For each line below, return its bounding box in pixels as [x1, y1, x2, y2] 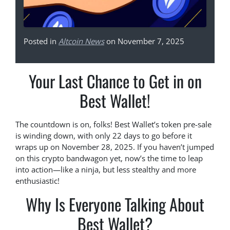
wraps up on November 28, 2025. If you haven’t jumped [15, 142, 214, 152]
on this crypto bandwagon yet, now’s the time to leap [15, 153, 203, 164]
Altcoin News [59, 36, 104, 47]
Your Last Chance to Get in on [28, 69, 202, 93]
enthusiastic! [15, 176, 60, 186]
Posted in [24, 36, 59, 47]
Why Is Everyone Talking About [26, 192, 204, 217]
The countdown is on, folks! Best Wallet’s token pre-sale [15, 119, 212, 130]
